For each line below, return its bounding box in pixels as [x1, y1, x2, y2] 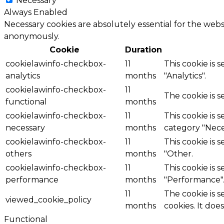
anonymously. [4, 31, 59, 41]
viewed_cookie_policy [5, 194, 91, 204]
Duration [125, 44, 162, 54]
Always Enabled [4, 7, 67, 17]
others [5, 148, 31, 158]
